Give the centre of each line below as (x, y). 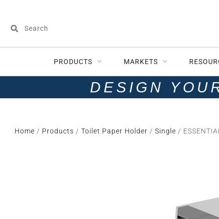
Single (165, 131)
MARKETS (141, 62)
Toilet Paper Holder (114, 131)
